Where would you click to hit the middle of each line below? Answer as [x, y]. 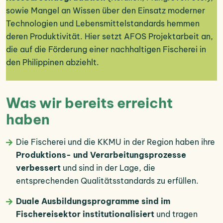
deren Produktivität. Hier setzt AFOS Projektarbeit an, [110, 37]
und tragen [177, 214]
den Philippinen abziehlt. [53, 62]
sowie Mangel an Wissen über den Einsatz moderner [106, 11]
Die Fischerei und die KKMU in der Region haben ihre [115, 142]
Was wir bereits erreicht [89, 103]
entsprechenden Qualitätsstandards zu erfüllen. [107, 181]
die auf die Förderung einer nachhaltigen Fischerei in [106, 50]
